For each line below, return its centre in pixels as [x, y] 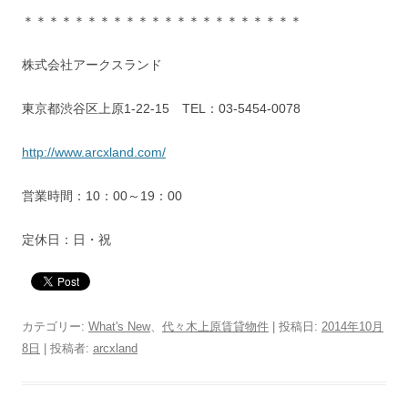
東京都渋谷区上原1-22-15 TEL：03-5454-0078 [161, 108]
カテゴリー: [55, 326]
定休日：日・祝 [66, 239]
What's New [119, 326]
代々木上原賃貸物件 [215, 326]
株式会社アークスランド [92, 64]
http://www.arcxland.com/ [94, 152]
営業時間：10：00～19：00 [102, 195]
